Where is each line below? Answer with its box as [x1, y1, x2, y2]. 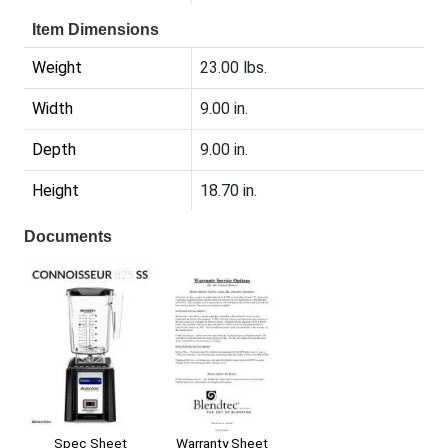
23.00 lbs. [200, 57, 267, 77]
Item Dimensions [32, 20, 159, 38]
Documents [24, 227, 112, 245]
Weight [32, 57, 82, 77]
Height [32, 180, 79, 200]
